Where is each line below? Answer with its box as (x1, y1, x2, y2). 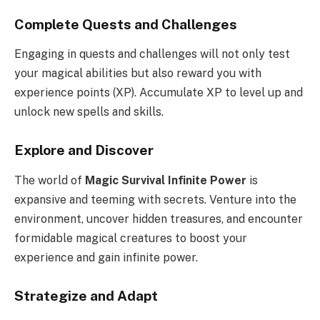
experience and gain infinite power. (14, 250, 198, 264)
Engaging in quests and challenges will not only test (14, 47, 290, 61)
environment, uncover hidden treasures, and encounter (14, 211, 303, 226)
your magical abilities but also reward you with (14, 66, 261, 81)
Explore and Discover (14, 142, 154, 159)
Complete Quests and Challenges (14, 16, 237, 32)
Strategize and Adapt (14, 287, 158, 304)
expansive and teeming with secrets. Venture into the (14, 192, 296, 206)
